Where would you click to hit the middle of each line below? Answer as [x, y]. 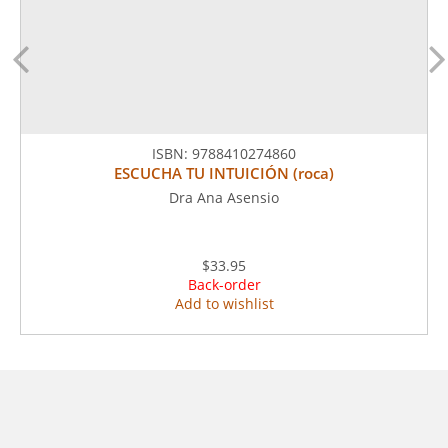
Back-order [224, 284]
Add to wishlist [224, 303]
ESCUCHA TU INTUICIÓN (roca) [224, 173]
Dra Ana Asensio [224, 197]
